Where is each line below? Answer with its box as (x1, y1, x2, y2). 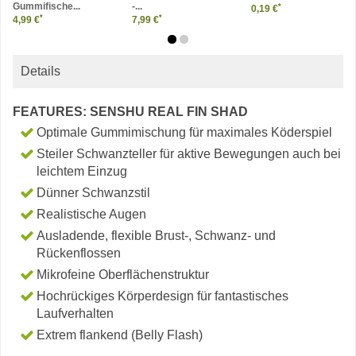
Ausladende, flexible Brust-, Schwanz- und (37, 229, 276, 242)
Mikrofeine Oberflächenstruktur (37, 268, 209, 281)
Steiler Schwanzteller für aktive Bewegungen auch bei (37, 147, 341, 161)
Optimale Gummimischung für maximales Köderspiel (37, 126, 332, 139)
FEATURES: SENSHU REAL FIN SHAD (13, 105, 248, 118)
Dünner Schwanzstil (37, 186, 150, 199)
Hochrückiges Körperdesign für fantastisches (37, 289, 288, 303)
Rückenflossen (37, 246, 121, 260)
